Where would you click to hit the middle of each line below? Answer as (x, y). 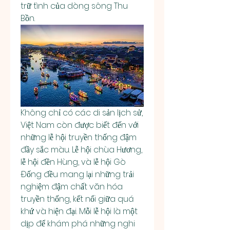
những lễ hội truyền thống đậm (79, 137)
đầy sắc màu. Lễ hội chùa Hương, (81, 149)
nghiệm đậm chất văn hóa (72, 186)
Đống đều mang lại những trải (77, 174)
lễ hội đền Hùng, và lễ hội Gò (73, 162)
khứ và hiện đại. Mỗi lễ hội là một (79, 211)
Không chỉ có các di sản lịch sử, (82, 112)
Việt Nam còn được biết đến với (80, 125)
